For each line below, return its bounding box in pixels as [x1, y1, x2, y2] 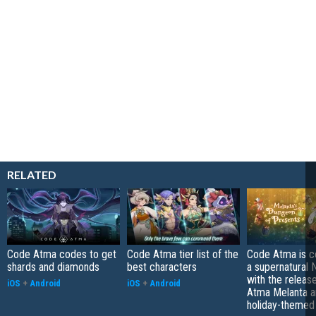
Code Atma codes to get [7, 248, 116, 262]
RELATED [7, 168, 56, 182]
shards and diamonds [7, 260, 99, 274]
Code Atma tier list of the [127, 248, 238, 262]
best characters [127, 260, 197, 274]
